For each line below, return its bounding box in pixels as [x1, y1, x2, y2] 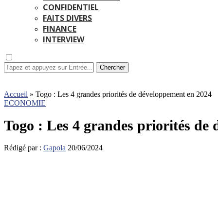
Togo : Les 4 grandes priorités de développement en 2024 [36, 90, 212, 98]
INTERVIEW [43, 34, 84, 45]
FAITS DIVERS [43, 13, 92, 23]
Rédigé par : [4, 144, 43, 152]
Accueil [4, 90, 28, 98]
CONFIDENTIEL [43, 2, 99, 13]
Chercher [100, 64, 125, 71]
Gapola [43, 144, 66, 152]
